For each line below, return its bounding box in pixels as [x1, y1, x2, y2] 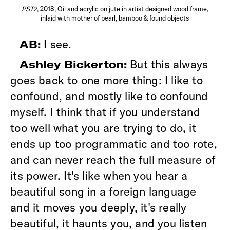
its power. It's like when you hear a [10, 168, 188, 183]
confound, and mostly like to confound [10, 88, 208, 103]
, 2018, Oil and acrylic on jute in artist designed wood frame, [36, 4, 208, 13]
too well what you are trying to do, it [10, 120, 196, 135]
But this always [127, 56, 208, 71]
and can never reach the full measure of [10, 152, 216, 167]
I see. [41, 36, 72, 51]
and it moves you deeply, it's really [10, 200, 187, 215]
